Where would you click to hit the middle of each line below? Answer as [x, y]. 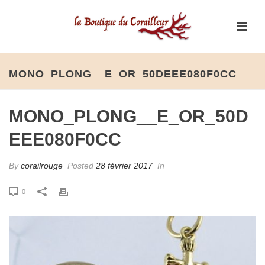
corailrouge [42, 166]
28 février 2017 [124, 166]
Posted [80, 166]
